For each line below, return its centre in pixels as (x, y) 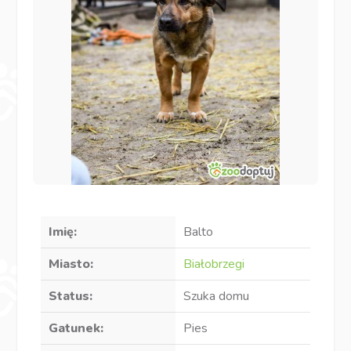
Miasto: (71, 264)
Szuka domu (216, 296)
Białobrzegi (214, 264)
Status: (71, 296)
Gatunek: (76, 328)
